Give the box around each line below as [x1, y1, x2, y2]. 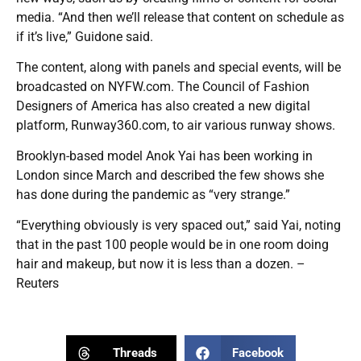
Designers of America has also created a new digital [16, 98, 310, 114]
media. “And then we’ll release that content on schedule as [16, 9, 344, 25]
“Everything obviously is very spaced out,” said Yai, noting [16, 217, 341, 233]
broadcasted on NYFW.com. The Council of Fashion [16, 78, 309, 94]
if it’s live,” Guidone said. [16, 28, 153, 44]
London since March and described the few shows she [16, 167, 324, 183]
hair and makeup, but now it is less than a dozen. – [16, 255, 305, 272]
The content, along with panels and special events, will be [16, 59, 341, 75]
